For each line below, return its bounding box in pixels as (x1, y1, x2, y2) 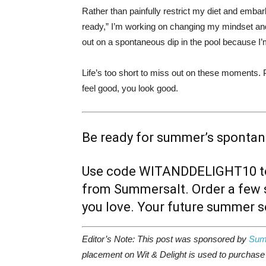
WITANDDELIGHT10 (139, 163, 256, 179)
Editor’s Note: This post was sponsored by (82, 234, 246, 244)
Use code (82, 163, 139, 179)
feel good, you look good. (82, 83, 180, 93)
